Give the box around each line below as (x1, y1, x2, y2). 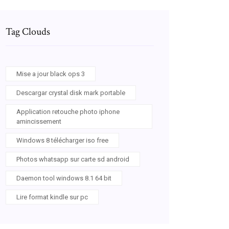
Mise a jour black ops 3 (16, 70, 85, 78)
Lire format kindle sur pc (16, 193, 88, 201)
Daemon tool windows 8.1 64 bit (16, 174, 111, 182)
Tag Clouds (6, 25, 50, 38)
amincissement (16, 118, 61, 125)
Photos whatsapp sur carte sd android (16, 155, 129, 163)
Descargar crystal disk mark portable (16, 89, 125, 97)
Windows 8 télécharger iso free (16, 136, 108, 144)
